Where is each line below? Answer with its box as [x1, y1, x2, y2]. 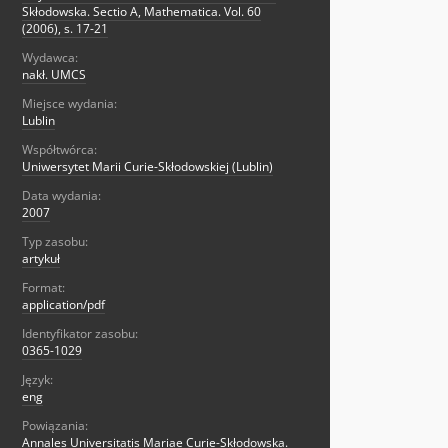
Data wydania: [22, 187, 101, 205]
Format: [22, 279, 65, 297]
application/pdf [22, 296, 105, 314]
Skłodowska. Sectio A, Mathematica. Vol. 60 [22, 3, 261, 21]
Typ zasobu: [22, 233, 88, 251]
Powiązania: [22, 417, 88, 435]
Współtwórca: [22, 141, 97, 159]
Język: [22, 371, 53, 389]
